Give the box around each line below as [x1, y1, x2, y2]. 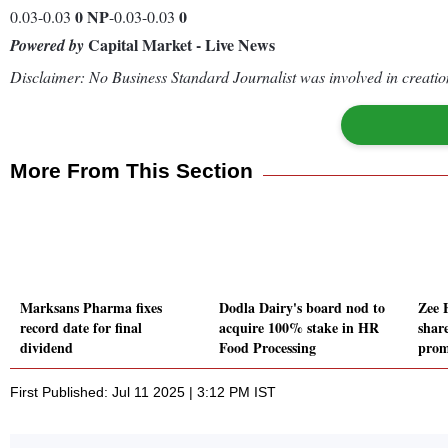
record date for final [20, 317, 142, 339]
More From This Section [10, 158, 253, 182]
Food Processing [219, 337, 316, 359]
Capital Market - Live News [84, 32, 275, 56]
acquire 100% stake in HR [219, 317, 379, 339]
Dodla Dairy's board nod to [219, 297, 385, 319]
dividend [20, 337, 73, 359]
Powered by [10, 33, 84, 56]
